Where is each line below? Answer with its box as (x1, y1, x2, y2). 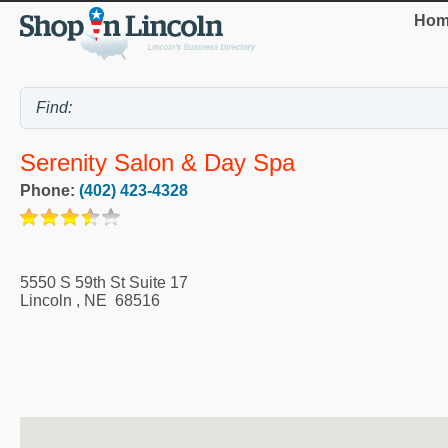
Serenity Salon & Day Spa (20, 148, 295, 176)
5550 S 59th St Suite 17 (20, 273, 188, 291)
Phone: (20, 181, 79, 199)
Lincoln (20, 291, 72, 309)
